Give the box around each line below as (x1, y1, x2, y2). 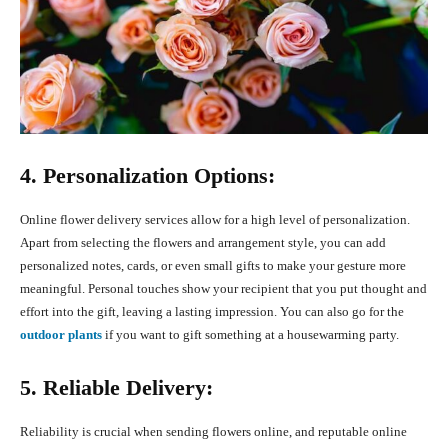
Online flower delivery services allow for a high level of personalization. (20, 212, 410, 228)
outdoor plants (20, 327, 102, 343)
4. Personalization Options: (20, 163, 275, 189)
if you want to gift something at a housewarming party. (102, 327, 402, 343)
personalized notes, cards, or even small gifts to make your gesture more (20, 258, 406, 274)
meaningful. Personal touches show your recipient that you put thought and (20, 281, 427, 297)
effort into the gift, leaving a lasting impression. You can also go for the (20, 304, 404, 320)
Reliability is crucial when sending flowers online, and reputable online (20, 424, 407, 440)
